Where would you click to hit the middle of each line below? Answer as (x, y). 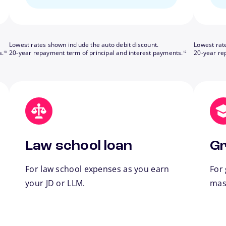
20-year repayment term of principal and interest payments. (96, 53)
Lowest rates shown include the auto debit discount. (84, 45)
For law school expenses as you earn (97, 169)
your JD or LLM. (55, 183)
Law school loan (79, 147)
